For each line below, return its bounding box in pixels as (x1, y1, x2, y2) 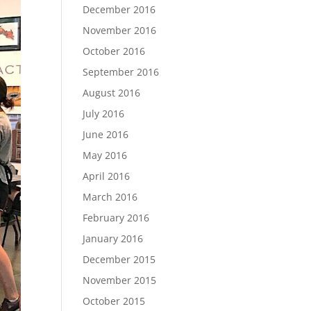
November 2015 (83, 273, 157, 287)
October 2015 (83, 294, 146, 308)
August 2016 (83, 85, 141, 99)
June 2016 (83, 127, 129, 141)
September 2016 (83, 65, 160, 78)
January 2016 (83, 231, 144, 245)
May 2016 (83, 148, 128, 162)
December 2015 (83, 252, 156, 266)
